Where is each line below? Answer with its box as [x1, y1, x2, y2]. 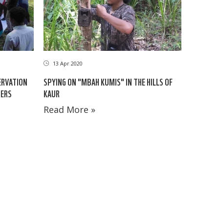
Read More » [43, 104, 95, 116]
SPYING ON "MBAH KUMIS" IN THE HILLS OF [43, 75, 173, 88]
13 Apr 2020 [51, 60, 83, 67]
